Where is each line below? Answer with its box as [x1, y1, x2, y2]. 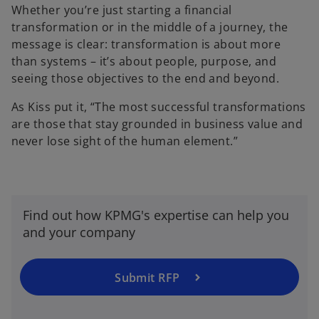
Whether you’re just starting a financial [11, 2, 232, 19]
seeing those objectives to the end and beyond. [11, 70, 280, 87]
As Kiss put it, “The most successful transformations [11, 99, 306, 115]
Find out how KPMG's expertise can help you [23, 206, 289, 224]
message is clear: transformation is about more [11, 36, 281, 53]
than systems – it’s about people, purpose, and [11, 53, 277, 70]
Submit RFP [115, 270, 180, 286]
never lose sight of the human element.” [11, 133, 239, 150]
